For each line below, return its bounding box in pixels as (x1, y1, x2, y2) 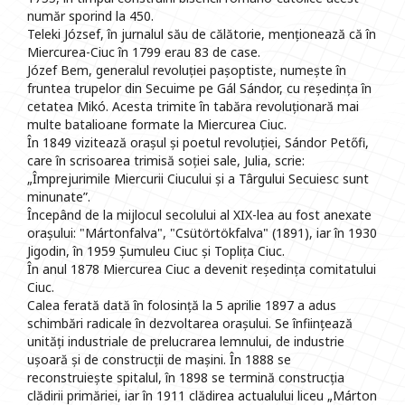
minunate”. (27, 188, 90, 206)
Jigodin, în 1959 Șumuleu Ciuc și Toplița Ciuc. (27, 242, 285, 260)
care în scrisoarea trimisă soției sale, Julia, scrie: (27, 152, 305, 170)
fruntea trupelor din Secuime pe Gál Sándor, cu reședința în (27, 80, 372, 98)
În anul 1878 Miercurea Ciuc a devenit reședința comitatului (27, 260, 376, 278)
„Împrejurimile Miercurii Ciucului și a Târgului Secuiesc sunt (27, 170, 369, 188)
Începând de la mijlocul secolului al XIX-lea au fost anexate (27, 206, 372, 224)
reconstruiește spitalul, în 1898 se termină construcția (27, 369, 344, 387)
